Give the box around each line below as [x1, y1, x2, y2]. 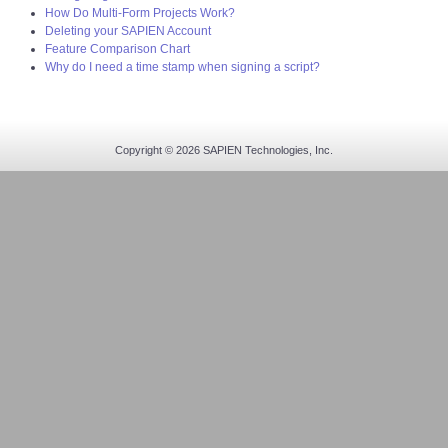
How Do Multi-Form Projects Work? [45, 5, 235, 20]
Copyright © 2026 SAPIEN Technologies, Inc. [115, 143, 333, 156]
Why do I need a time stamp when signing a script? [45, 59, 320, 74]
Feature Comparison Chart [45, 41, 190, 56]
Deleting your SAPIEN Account [45, 23, 211, 38]
